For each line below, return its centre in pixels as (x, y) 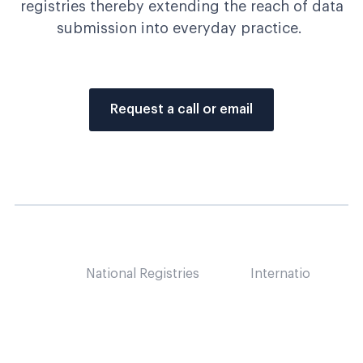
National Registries (143, 274)
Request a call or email (181, 109)
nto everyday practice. (224, 28)
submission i (101, 28)
